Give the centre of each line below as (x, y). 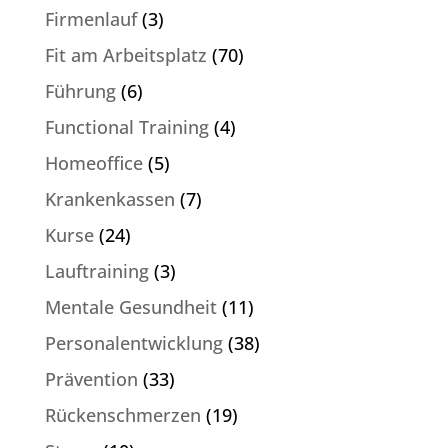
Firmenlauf (90, 19)
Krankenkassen (109, 199)
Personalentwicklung (133, 343)
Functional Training (126, 127)
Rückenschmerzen (122, 415)
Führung (80, 91)
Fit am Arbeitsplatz (125, 55)
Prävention (91, 379)
